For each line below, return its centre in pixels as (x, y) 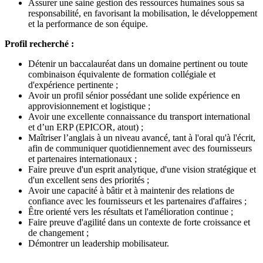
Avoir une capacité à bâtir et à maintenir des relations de (131, 190)
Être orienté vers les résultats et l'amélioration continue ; (131, 211)
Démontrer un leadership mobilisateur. (99, 243)
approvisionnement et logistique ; (89, 106)
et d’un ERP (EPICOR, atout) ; (86, 127)
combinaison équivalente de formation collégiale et (122, 74)
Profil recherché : (39, 43)
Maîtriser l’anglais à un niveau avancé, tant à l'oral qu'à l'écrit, (142, 137)
